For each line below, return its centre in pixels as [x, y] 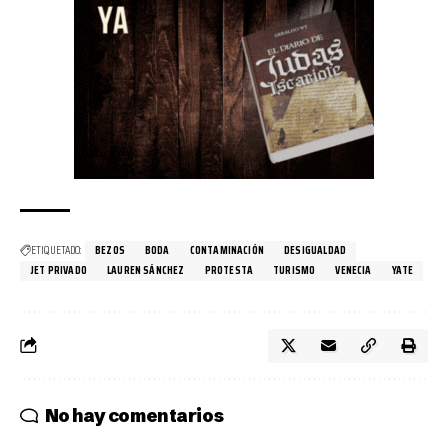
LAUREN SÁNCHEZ [146, 270]
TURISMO [294, 270]
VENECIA [353, 270]
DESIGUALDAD [315, 250]
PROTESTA [229, 270]
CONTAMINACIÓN [227, 250]
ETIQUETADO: [56, 250]
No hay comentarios [134, 415]
